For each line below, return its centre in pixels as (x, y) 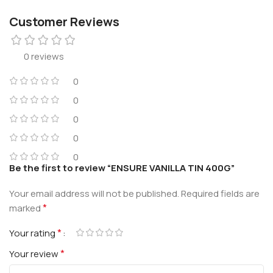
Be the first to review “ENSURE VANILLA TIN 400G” (122, 168)
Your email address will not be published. (94, 193)
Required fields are (220, 193)
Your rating (33, 233)
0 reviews (44, 56)
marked (26, 208)
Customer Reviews (64, 21)
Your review (35, 253)
